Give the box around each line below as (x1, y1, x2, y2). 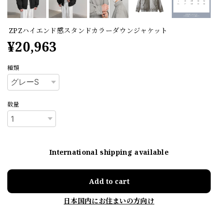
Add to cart (89, 176, 129, 186)
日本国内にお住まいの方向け (63, 196, 155, 205)
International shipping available (49, 147, 169, 157)
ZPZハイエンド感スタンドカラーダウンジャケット (9, 26, 168, 36)
